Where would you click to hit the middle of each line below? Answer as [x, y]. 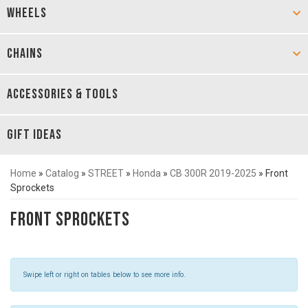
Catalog [62, 173]
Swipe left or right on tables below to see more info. [104, 275]
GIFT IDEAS [34, 135]
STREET [106, 173]
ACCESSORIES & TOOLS [63, 94]
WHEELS [27, 13]
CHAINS [25, 54]
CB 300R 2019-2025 [213, 173]
